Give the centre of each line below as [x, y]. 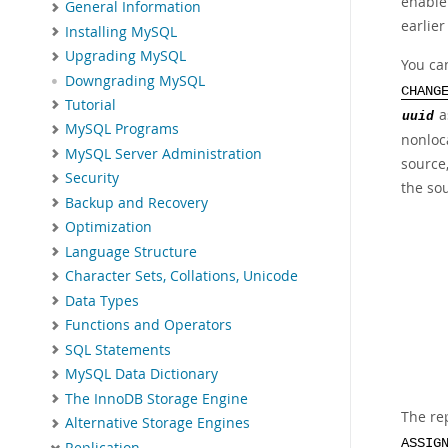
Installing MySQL [121, 31]
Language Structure [131, 251]
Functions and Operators [148, 325]
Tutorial [90, 104]
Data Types [102, 300]
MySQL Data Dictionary [141, 374]
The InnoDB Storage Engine [156, 398]
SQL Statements [118, 349]
